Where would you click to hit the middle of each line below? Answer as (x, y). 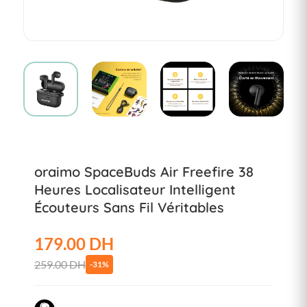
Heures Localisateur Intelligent (135, 190)
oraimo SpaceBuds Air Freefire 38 (144, 172)
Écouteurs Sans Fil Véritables (129, 208)
